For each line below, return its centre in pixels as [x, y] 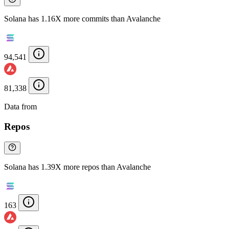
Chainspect [57, 107]
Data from [21, 107]
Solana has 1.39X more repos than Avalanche [77, 167]
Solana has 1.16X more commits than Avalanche [82, 19]
